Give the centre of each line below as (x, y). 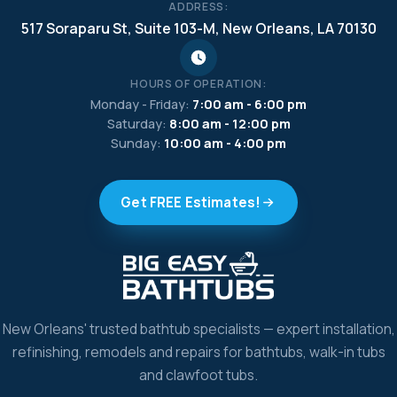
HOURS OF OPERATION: (198, 84)
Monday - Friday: (141, 105)
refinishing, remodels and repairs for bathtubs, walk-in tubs (198, 352)
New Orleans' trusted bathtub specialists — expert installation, (198, 329)
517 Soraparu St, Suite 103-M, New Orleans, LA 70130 (198, 29)
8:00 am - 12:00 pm (230, 124)
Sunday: (137, 144)
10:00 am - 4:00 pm (225, 144)
